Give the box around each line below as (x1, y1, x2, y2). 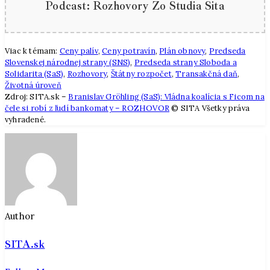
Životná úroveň (5, 80, 61, 90)
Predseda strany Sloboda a (134, 57, 237, 67)
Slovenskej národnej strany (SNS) (5, 57, 131, 67)
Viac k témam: (5, 45, 60, 56)
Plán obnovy (159, 45, 206, 56)
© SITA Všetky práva (169, 102, 250, 113)
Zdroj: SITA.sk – (5, 91, 69, 102)
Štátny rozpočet (110, 68, 172, 79)
